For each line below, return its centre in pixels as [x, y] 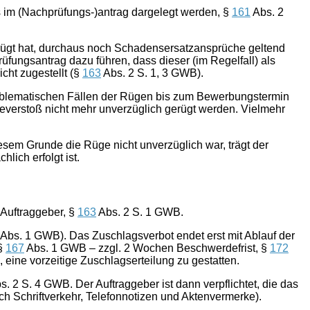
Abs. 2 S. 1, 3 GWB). [152, 73]
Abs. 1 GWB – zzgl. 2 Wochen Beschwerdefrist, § [147, 248]
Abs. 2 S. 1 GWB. [140, 212]
